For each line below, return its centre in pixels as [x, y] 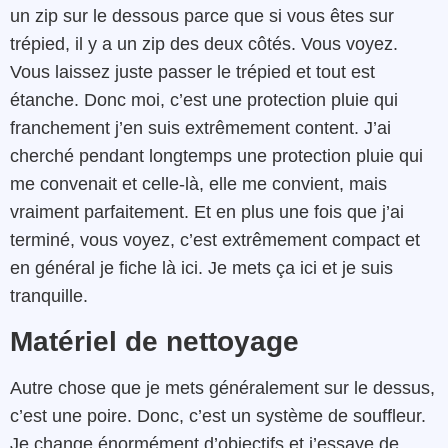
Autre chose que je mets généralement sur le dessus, [222, 387]
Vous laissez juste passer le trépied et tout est [192, 72]
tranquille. [49, 296]
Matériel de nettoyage [154, 341]
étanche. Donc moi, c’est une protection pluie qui [204, 100]
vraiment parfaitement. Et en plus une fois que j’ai [207, 212]
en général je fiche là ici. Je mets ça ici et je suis [201, 268]
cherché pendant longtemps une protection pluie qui [216, 156]
